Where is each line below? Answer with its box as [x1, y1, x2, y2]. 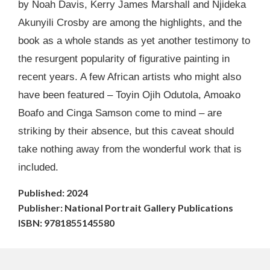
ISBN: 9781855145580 [18, 217, 115, 229]
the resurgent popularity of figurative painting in [18, 52, 230, 64]
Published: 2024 [18, 187, 88, 199]
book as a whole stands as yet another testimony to [18, 34, 250, 46]
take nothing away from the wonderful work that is [18, 143, 242, 155]
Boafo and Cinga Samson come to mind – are [18, 107, 222, 119]
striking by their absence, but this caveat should [18, 125, 234, 137]
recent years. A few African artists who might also [18, 71, 241, 83]
